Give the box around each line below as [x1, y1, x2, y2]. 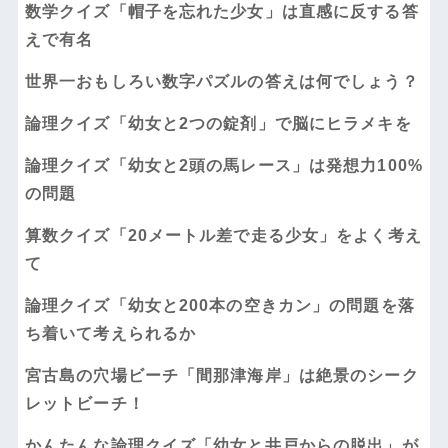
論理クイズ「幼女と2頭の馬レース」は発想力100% [24, 156, 423, 174]
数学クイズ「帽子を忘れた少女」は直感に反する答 [24, 2, 419, 20]
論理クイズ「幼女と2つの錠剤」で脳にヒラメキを [24, 114, 412, 132]
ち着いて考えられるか [24, 324, 197, 342]
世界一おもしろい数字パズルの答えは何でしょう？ [24, 72, 419, 90]
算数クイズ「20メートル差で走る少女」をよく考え [24, 226, 422, 244]
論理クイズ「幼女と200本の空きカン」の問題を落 [24, 296, 415, 314]
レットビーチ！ [24, 394, 145, 412]
